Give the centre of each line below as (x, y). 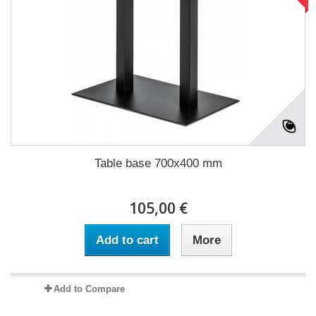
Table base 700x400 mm (158, 163)
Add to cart (127, 240)
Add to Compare (89, 289)
